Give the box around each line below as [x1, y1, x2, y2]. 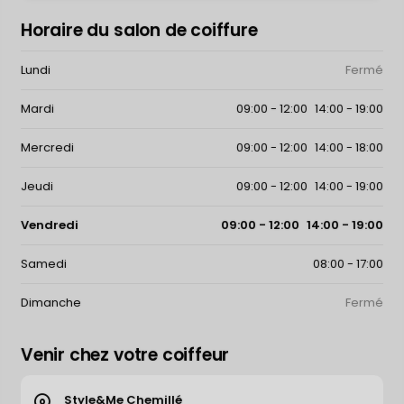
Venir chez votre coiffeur [21, 343, 230, 368]
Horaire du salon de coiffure [21, 18, 258, 43]
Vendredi [21, 216, 78, 234]
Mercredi [21, 139, 74, 157]
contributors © [305, 369, 352, 380]
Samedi [21, 255, 67, 273]
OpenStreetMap [258, 369, 305, 380]
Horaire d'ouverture [46, 50, 161, 68]
